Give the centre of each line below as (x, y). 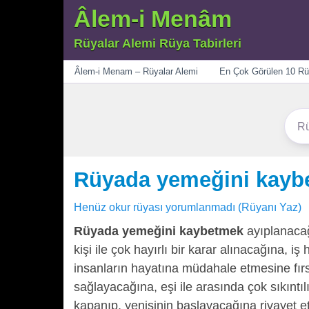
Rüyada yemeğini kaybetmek (159, 231)
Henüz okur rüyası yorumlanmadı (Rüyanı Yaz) (188, 207)
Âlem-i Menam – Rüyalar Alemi (136, 71)
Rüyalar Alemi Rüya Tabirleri (158, 43)
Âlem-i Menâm (153, 19)
